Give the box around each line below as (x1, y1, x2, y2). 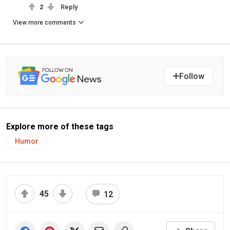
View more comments (13, 19, 76, 27)
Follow (179, 71, 204, 81)
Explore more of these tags (6, 122, 113, 132)
